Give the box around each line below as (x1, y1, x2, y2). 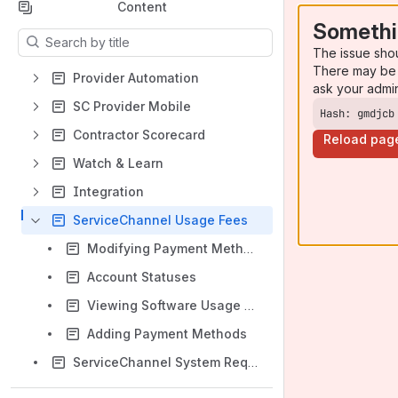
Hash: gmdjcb (320, 106, 394, 121)
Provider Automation (73, 70, 199, 85)
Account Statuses (87, 269, 196, 284)
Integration (73, 184, 144, 199)
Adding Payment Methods (87, 326, 247, 341)
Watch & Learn (73, 155, 163, 171)
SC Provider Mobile (73, 99, 191, 114)
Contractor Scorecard (73, 127, 205, 142)
